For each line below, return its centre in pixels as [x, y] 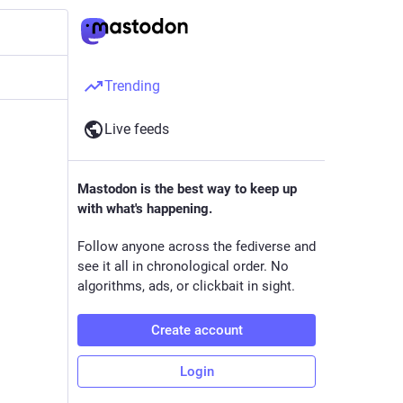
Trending [132, 86]
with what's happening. [145, 209]
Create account [197, 330]
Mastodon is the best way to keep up [187, 189]
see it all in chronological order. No [183, 266]
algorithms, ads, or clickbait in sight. [186, 286]
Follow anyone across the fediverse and [197, 246]
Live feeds [137, 129]
